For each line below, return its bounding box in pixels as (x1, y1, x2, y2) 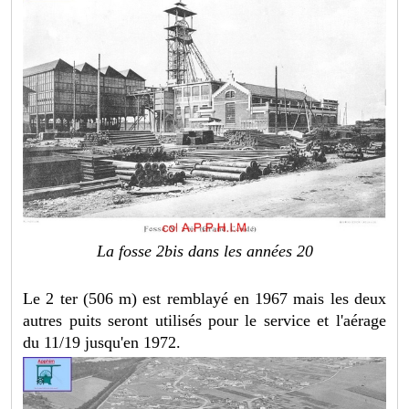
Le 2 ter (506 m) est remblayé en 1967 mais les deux (23, 288, 386, 308)
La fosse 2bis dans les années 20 (96, 241, 313, 260)
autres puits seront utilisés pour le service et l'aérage (23, 310, 386, 330)
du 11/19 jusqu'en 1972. (23, 332, 182, 351)
